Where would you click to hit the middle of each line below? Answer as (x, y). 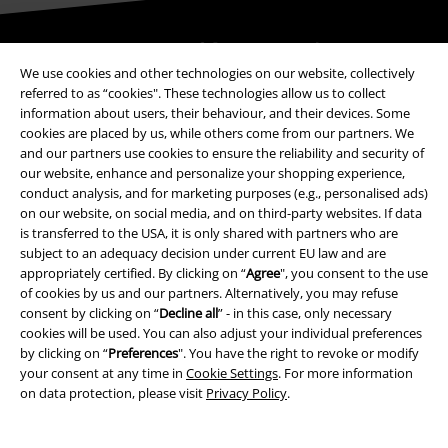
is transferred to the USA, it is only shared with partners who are (209, 233)
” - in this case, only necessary (305, 313)
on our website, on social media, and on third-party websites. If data (221, 213)
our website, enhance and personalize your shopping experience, (212, 173)
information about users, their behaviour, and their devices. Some (215, 113)
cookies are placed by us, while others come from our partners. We (217, 133)
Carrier (224, 401)
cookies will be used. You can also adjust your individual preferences (221, 333)
